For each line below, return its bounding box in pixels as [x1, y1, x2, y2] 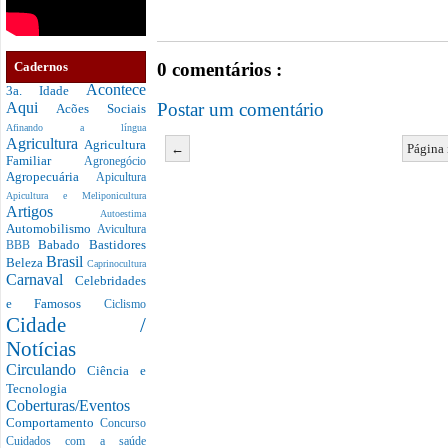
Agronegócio [84, 155, 146, 169]
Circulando [6, 361, 88, 379]
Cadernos [14, 58, 68, 74]
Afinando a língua [6, 122, 146, 134]
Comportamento [6, 415, 100, 431]
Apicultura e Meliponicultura [6, 190, 146, 202]
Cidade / [6, 313, 146, 337]
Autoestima [100, 208, 146, 220]
